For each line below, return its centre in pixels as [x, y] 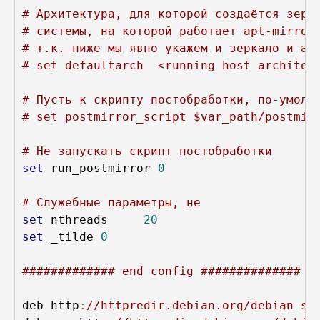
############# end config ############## [161, 271]
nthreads [94, 219]
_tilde [72, 236]
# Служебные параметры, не [115, 202]
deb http [51, 305]
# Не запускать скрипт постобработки [147, 151]
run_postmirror [101, 168]
